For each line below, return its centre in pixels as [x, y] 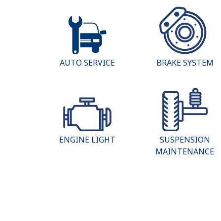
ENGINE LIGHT [87, 140]
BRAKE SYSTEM [185, 62]
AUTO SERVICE [87, 62]
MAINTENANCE [185, 152]
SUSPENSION [185, 140]
